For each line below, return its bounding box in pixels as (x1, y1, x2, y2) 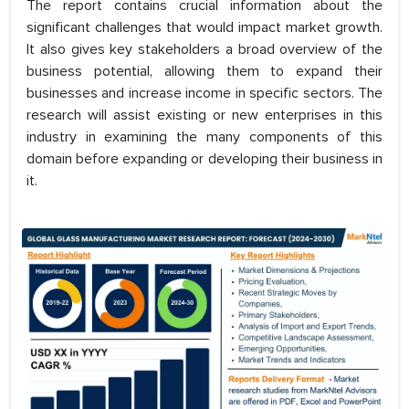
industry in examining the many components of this (26, 128, 383, 147)
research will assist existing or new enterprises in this (26, 106, 383, 125)
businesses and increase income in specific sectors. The (26, 84, 383, 103)
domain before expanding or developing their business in (26, 150, 383, 169)
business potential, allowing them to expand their (26, 62, 383, 81)
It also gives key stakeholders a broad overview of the (26, 40, 383, 59)
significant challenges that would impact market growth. (26, 18, 383, 37)
